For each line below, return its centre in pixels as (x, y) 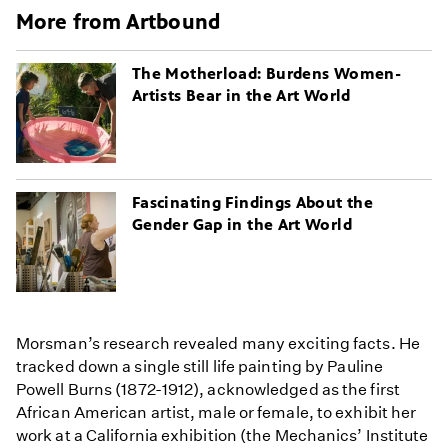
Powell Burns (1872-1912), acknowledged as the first (208, 390)
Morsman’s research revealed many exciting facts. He (218, 344)
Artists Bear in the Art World (241, 96)
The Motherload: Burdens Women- (267, 74)
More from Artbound (118, 22)
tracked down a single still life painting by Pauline (199, 367)
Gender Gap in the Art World (242, 225)
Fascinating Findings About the (253, 203)
